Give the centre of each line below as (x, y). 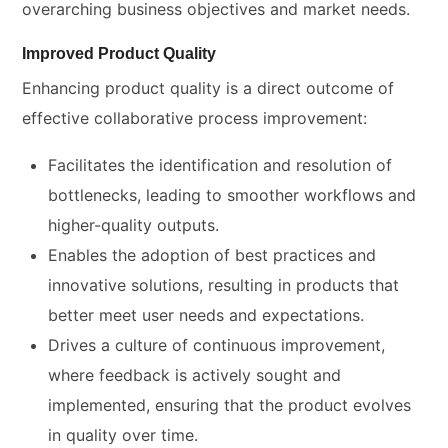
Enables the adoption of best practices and (212, 255)
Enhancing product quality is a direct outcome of (208, 87)
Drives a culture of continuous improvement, (216, 345)
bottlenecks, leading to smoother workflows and (232, 195)
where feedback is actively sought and (194, 375)
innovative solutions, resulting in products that (223, 285)
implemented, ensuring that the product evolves (229, 405)
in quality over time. (123, 435)
